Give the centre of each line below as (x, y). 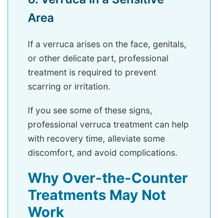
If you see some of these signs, (90, 110)
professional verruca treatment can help (108, 125)
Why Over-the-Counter (108, 178)
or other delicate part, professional (98, 58)
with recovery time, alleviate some (96, 139)
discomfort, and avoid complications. (103, 153)
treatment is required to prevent (92, 73)
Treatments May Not (97, 195)
